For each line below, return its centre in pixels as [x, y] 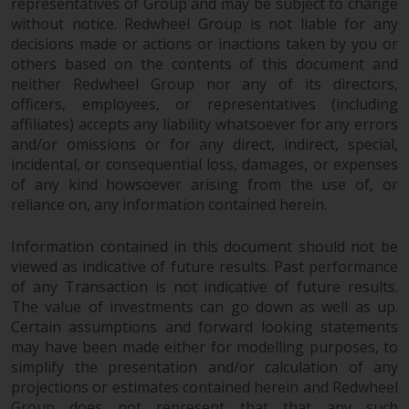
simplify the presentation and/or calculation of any [204, 367]
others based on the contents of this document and [204, 63]
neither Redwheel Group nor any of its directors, [204, 84]
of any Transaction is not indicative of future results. [204, 286]
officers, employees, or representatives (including [204, 104]
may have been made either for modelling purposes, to [204, 346]
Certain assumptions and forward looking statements [204, 326]
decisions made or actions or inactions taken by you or [204, 43]
